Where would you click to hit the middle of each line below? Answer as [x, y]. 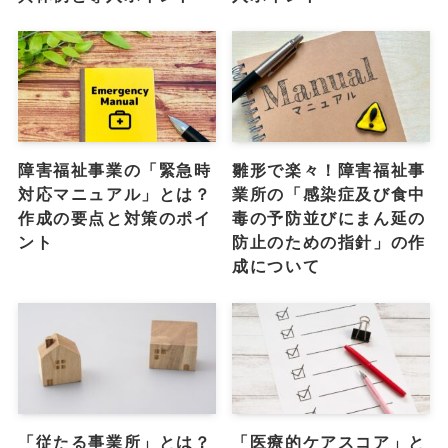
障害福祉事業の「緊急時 [114, 170]
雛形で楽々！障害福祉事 [329, 170]
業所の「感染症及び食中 [329, 194]
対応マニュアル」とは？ [114, 194]
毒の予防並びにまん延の [329, 218]
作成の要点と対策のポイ [114, 218]
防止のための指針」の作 [329, 242]
